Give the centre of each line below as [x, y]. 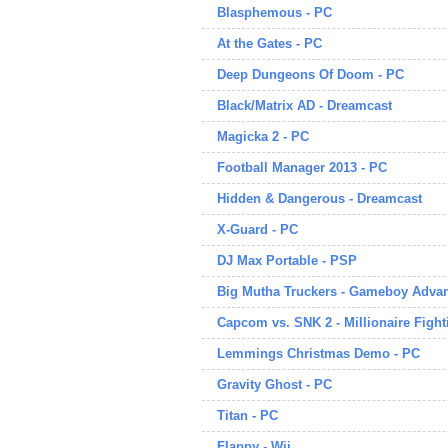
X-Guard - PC [257, 229]
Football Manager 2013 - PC [302, 167]
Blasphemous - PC [274, 12]
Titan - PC [247, 415]
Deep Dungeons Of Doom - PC [310, 74]
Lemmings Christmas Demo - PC [318, 353]
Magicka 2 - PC [263, 136]
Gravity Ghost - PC [274, 384]
